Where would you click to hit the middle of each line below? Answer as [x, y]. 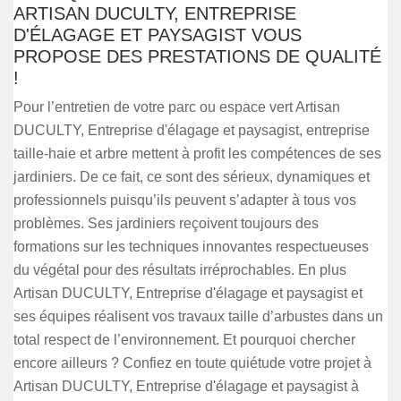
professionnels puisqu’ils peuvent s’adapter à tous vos [185, 200]
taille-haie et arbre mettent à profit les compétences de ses [197, 154]
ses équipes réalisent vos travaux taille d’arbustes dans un [198, 316]
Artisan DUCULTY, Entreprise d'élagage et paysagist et [188, 293]
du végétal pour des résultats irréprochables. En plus [180, 270]
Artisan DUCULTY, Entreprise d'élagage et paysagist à [186, 386]
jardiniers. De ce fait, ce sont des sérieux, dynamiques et [192, 177]
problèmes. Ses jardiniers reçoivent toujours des [166, 223]
